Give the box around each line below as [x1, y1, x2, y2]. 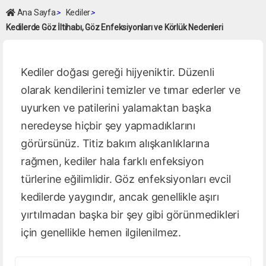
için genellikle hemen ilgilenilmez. [21, 226, 182, 239]
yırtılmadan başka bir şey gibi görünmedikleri [21, 208, 239, 221]
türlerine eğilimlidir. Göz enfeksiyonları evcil [21, 173, 231, 185]
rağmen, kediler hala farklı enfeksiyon [21, 155, 204, 167]
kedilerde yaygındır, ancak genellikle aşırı [21, 191, 219, 203]
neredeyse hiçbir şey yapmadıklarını [21, 119, 195, 132]
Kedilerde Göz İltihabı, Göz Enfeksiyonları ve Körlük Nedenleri [6, 23, 223, 32]
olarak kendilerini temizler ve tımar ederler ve [21, 84, 240, 96]
